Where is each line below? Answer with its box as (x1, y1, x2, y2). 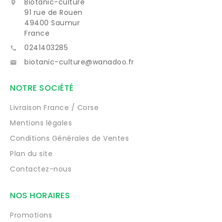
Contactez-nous (10, 164, 71, 174)
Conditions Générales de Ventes (10, 133, 129, 143)
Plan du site (10, 148, 53, 159)
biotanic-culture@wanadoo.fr (24, 56, 134, 67)
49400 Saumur (24, 17, 80, 28)
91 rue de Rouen (24, 7, 83, 17)
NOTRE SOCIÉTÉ (10, 82, 74, 94)
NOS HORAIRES (10, 189, 70, 201)
